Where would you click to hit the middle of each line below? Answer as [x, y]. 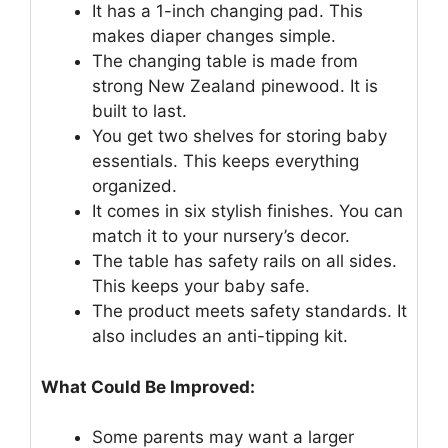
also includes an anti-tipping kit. [220, 336]
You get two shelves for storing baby [239, 136]
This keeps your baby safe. [201, 286]
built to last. [139, 111]
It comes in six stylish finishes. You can [247, 211]
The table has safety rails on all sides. [244, 261]
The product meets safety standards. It [249, 311]
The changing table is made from [225, 61]
